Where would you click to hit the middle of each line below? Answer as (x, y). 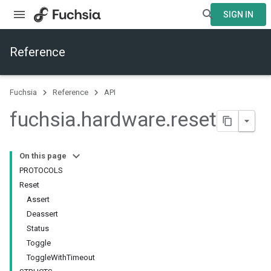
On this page (43, 156)
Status (38, 229)
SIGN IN (238, 15)
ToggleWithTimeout (61, 258)
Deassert (42, 214)
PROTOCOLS (41, 171)
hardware (123, 119)
